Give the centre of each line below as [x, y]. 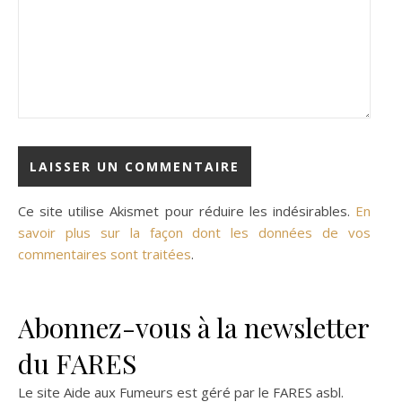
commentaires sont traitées [105, 254]
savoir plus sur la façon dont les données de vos [194, 232]
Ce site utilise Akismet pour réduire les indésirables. [187, 211]
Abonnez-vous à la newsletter [193, 328]
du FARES [77, 363]
